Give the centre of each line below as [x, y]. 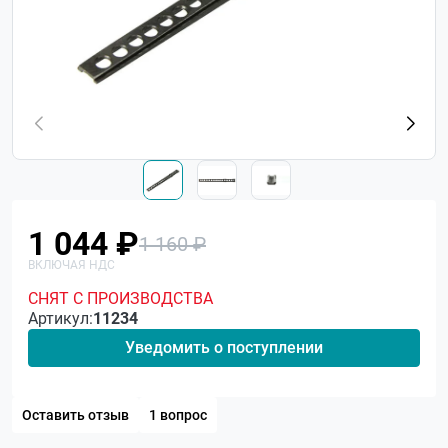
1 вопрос [178, 414]
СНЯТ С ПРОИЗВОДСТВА [120, 298]
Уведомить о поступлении [224, 347]
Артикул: [60, 318]
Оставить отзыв [75, 414]
